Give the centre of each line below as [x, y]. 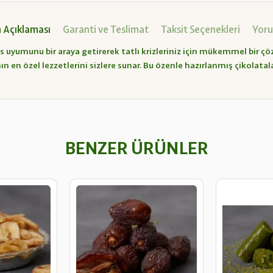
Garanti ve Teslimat [106, 29]
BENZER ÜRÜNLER [136, 147]
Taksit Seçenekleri [200, 29]
